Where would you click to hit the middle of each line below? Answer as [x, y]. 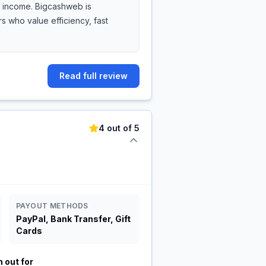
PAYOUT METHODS [52, 206]
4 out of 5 [119, 128]
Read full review [94, 76]
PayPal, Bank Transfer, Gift [73, 219]
